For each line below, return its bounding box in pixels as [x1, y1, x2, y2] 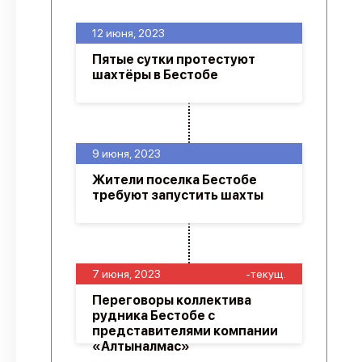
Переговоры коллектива [92, 293, 251, 308]
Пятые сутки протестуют [92, 52, 255, 67]
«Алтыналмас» [92, 339, 190, 354]
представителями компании [92, 323, 278, 339]
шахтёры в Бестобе [92, 67, 218, 82]
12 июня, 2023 [92, 27, 165, 40]
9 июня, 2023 [92, 147, 161, 160]
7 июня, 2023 [92, 267, 161, 280]
